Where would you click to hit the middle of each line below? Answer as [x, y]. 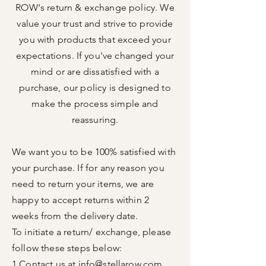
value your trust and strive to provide [95, 23]
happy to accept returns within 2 [81, 200]
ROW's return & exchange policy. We [95, 7]
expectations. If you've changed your [95, 56]
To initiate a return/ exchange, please [92, 232]
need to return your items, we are [83, 184]
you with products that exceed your [95, 39]
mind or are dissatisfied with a [95, 72]
